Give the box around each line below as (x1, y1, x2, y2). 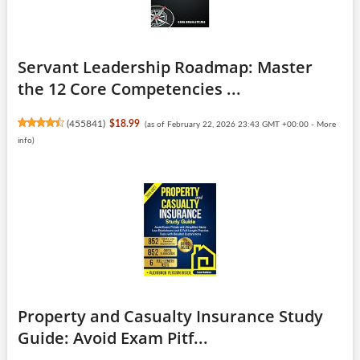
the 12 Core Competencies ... (17, 77, 241, 100)
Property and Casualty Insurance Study (17, 305, 323, 327)
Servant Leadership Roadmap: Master (17, 55, 313, 78)
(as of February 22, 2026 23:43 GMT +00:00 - (144, 120, 317, 129)
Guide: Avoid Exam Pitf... (17, 326, 208, 349)
